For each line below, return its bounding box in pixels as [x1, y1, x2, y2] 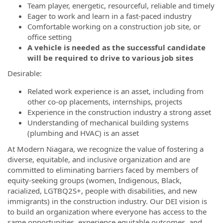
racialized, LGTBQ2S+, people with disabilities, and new [7, 185, 197, 196]
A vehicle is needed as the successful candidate [27, 42, 206, 52]
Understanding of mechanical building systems [27, 117, 189, 127]
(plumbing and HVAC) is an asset [27, 128, 139, 138]
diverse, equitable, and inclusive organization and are [7, 154, 190, 164]
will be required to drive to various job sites [27, 52, 193, 63]
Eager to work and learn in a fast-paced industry [27, 10, 192, 21]
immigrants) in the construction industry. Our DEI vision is [7, 196, 207, 206]
